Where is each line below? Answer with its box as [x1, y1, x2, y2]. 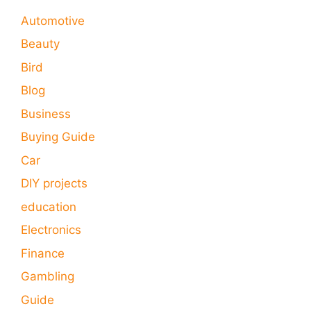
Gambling [21, 269, 74, 284]
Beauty [21, 37, 60, 51]
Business [21, 106, 71, 121]
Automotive [21, 13, 85, 28]
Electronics [21, 223, 81, 237]
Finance [21, 246, 65, 260]
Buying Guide [21, 130, 95, 144]
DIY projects [21, 176, 87, 191]
